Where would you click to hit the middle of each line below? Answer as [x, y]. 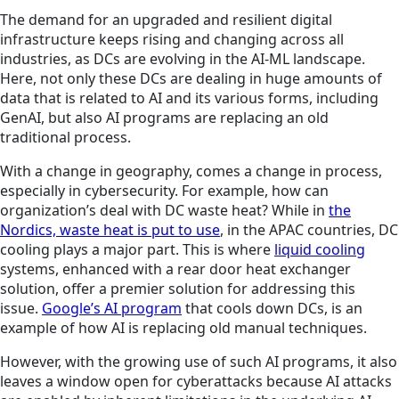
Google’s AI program [112, 309]
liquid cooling [320, 250]
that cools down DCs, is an [272, 309]
